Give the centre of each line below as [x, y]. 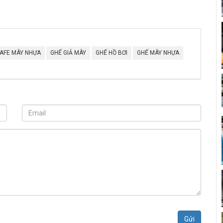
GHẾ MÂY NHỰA [158, 53]
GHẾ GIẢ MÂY [68, 53]
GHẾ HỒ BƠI [111, 53]
